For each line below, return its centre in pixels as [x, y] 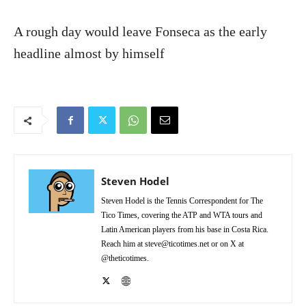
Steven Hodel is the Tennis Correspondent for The [182, 201]
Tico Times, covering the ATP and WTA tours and [182, 215]
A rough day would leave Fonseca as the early [140, 32]
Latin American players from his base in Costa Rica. [185, 230]
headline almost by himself [89, 54]
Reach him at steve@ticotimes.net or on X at [172, 244]
